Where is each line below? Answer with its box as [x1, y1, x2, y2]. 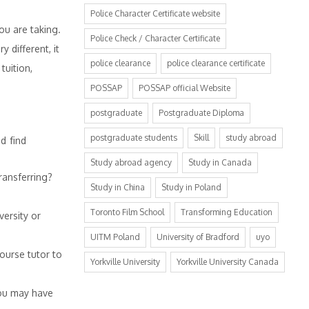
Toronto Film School [90, 207, 164, 217]
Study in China [90, 182, 145, 192]
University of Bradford [157, 232, 239, 242]
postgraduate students [90, 132, 177, 143]
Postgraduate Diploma [159, 108, 244, 118]
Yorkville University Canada [177, 257, 279, 267]
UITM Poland [90, 232, 140, 242]
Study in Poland [161, 182, 221, 192]
